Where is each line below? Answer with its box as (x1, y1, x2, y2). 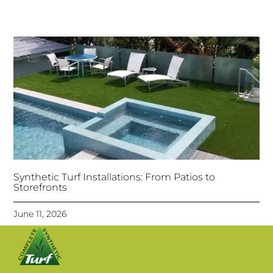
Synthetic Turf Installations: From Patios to (13, 171, 216, 183)
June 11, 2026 (13, 208, 67, 219)
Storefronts (13, 181, 68, 193)
